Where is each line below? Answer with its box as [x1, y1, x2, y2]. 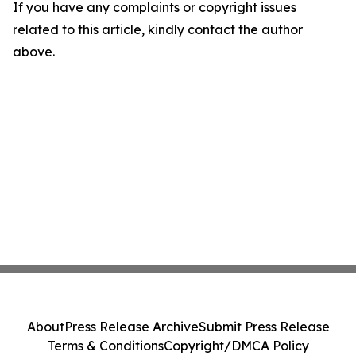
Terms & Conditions [47, 338, 164, 354]
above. [13, 44, 55, 60]
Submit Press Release [198, 319, 330, 335]
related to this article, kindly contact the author [13, 21, 303, 37]
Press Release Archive [64, 319, 199, 335]
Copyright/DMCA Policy [163, 338, 309, 354]
